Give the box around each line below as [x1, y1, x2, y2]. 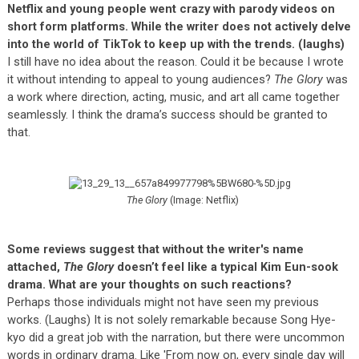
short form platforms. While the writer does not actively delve [6, 18, 351, 34]
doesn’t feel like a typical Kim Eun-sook [113, 259, 338, 274]
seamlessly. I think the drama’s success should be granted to [6, 107, 328, 122]
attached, [6, 259, 63, 274]
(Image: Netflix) [167, 193, 239, 206]
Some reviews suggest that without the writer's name [6, 241, 304, 256]
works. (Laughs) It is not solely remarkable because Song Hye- [6, 312, 336, 327]
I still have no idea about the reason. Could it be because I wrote [6, 54, 344, 69]
